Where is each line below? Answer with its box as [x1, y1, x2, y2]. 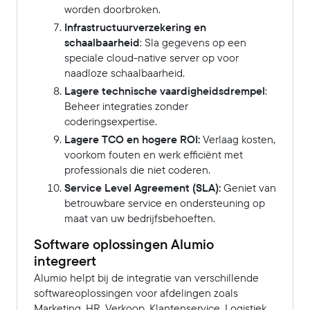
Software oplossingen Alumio [34, 234, 214, 255]
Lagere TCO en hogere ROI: [64, 131, 200, 147]
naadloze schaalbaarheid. [64, 65, 185, 81]
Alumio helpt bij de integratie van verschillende [34, 270, 259, 286]
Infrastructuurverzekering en [64, 19, 206, 35]
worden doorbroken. [64, 1, 161, 17]
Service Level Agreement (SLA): [64, 180, 221, 196]
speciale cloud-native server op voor [64, 50, 239, 66]
